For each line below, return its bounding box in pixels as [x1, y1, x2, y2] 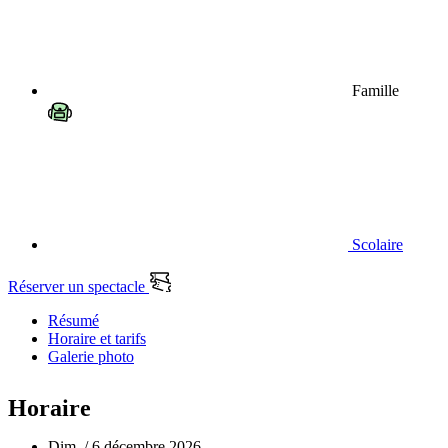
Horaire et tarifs [48, 330, 146, 348]
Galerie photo [48, 348, 134, 366]
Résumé [48, 312, 99, 330]
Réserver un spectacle [8, 278, 149, 296]
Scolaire [348, 236, 403, 254]
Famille [348, 82, 399, 100]
